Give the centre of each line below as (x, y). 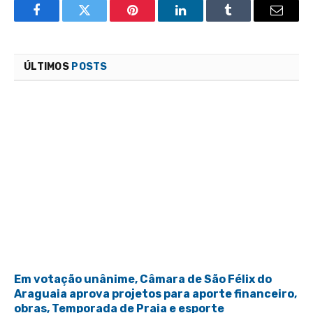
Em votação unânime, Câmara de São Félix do (143, 279)
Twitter (102, 21)
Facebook (60, 21)
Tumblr (246, 21)
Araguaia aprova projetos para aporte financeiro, (155, 294)
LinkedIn (202, 21)
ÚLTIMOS (48, 66)
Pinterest (154, 21)
